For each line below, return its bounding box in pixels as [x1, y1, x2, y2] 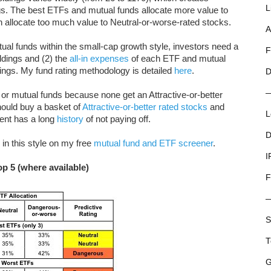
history [57, 114, 83, 124]
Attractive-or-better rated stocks [82, 102, 207, 112]
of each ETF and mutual [129, 53, 226, 64]
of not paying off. [83, 114, 151, 124]
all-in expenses [70, 53, 129, 64]
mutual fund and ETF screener [94, 138, 213, 148]
